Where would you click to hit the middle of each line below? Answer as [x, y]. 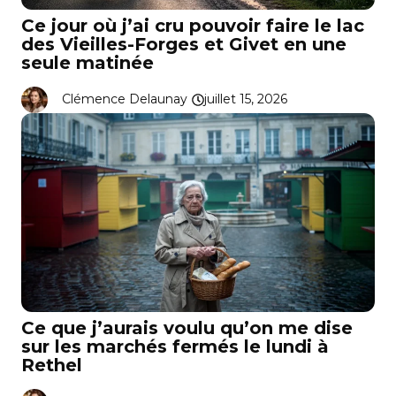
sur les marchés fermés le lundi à [175, 346]
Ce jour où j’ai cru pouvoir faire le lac [193, 25]
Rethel [52, 365]
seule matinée [88, 62]
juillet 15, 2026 [246, 99]
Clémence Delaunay [125, 99]
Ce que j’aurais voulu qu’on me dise [187, 327]
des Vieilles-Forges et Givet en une [184, 44]
